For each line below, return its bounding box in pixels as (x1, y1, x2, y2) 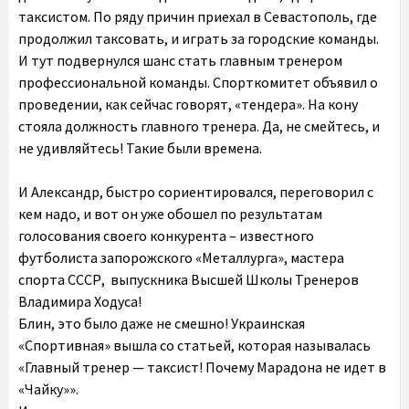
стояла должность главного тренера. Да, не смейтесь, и (18, 117, 380, 135)
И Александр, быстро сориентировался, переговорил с (18, 183, 373, 201)
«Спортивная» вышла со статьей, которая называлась (18, 336, 371, 354)
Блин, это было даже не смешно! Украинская (18, 314, 305, 332)
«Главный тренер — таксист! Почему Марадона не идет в (18, 358, 386, 376)
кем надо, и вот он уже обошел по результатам (18, 204, 322, 223)
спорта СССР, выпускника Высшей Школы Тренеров (18, 270, 359, 288)
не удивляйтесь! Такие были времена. (18, 139, 262, 157)
